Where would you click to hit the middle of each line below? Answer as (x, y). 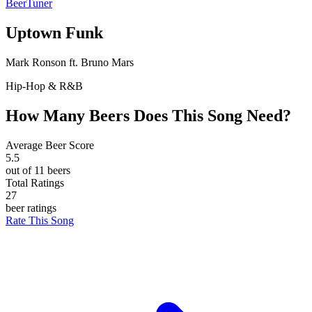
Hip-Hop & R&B (44, 86)
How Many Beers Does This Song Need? (148, 115)
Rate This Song (40, 220)
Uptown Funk (54, 32)
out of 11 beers (38, 170)
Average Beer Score (50, 145)
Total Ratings (35, 182)
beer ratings (31, 208)
